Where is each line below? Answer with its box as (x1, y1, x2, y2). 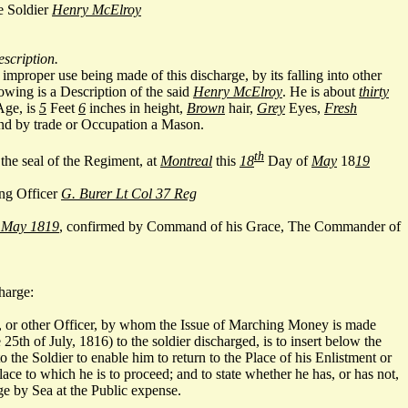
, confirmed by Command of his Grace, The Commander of (59, 218, 401, 234)
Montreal (160, 153, 212, 169)
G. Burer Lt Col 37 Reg (61, 186, 197, 201)
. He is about (282, 83, 359, 99)
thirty (359, 83, 389, 99)
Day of (264, 153, 311, 169)
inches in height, (86, 99, 187, 116)
